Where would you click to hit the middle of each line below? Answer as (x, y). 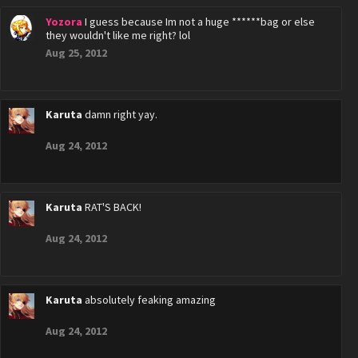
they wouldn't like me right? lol (118, 35)
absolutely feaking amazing (150, 300)
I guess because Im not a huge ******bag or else (200, 22)
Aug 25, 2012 (76, 53)
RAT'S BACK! (113, 207)
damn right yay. (121, 114)
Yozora (64, 22)
